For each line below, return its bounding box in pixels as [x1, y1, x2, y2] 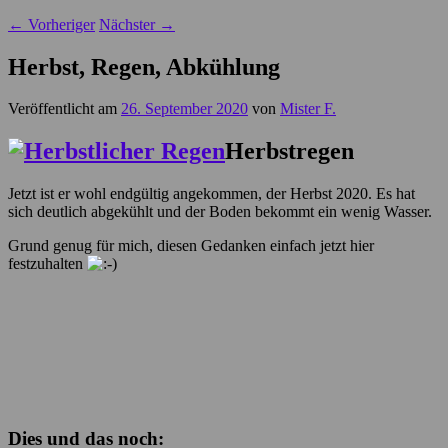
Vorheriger [24, 15, 95, 33]
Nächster [99, 15, 159, 33]
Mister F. [280, 100, 336, 118]
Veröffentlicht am [8, 100, 121, 118]
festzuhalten [8, 255, 87, 273]
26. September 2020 [121, 100, 248, 118]
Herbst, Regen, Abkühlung [8, 53, 280, 80]
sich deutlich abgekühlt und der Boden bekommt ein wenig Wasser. [8, 203, 432, 221]
